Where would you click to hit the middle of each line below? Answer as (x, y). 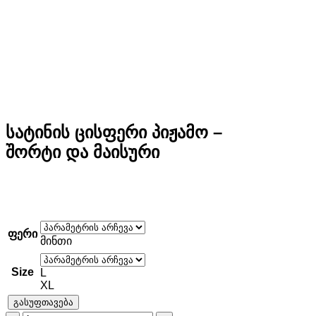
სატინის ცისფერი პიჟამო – (114, 132)
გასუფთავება (43, 302)
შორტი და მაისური (83, 152)
